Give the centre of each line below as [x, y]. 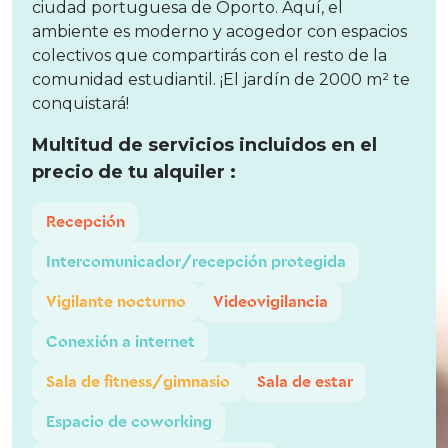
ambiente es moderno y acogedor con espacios [219, 32]
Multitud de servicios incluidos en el [204, 145]
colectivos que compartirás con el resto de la [209, 56]
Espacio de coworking [128, 422]
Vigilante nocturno [115, 302]
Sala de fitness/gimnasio [137, 382]
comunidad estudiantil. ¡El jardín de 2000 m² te [221, 80]
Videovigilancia [270, 302]
